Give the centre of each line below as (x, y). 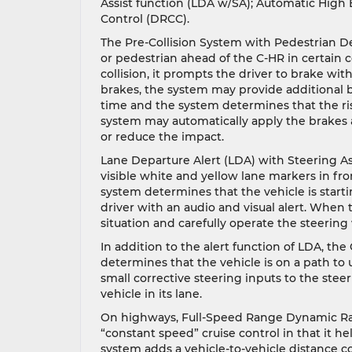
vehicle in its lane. (151, 294)
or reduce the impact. (162, 137)
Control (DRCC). (145, 19)
